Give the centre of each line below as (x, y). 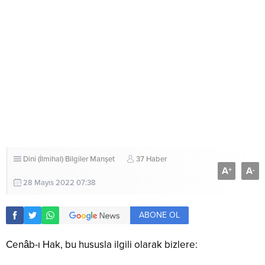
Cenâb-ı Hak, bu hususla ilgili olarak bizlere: (102, 245)
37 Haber (151, 159)
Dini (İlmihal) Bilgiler (56, 159)
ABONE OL (159, 215)
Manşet (102, 159)
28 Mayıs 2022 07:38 (59, 183)
